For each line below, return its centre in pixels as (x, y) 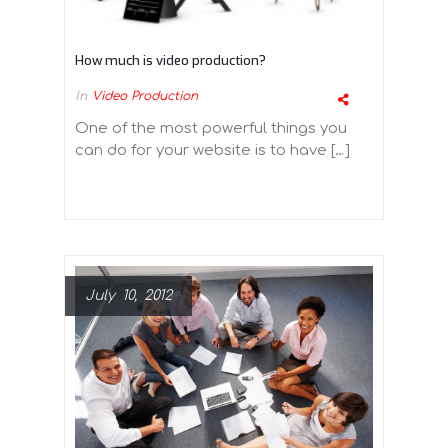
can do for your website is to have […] (212, 151)
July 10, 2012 (128, 296)
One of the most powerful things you (211, 129)
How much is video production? (170, 61)
